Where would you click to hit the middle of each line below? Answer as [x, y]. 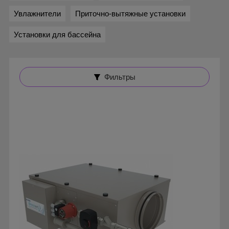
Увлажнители [37, 14]
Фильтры [120, 77]
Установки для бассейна [57, 35]
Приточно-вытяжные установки [130, 14]
